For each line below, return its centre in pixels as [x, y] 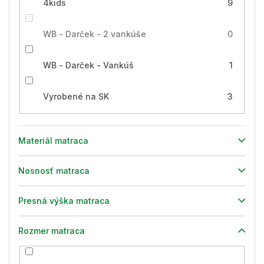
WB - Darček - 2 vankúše [94, 34]
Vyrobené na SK [76, 97]
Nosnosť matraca [54, 170]
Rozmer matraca [52, 230]
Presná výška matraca [64, 200]
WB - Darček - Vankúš [88, 65]
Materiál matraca [53, 140]
